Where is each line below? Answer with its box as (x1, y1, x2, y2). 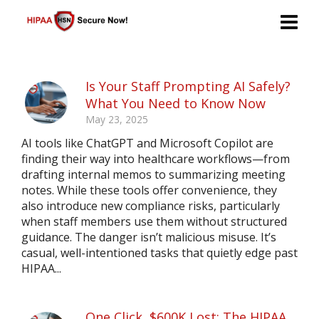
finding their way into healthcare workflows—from (21, 151, 290, 167)
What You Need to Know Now (85, 95, 266, 112)
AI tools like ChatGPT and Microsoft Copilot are (21, 135, 273, 151)
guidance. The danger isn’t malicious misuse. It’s (21, 229, 276, 245)
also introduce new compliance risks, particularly (21, 198, 280, 214)
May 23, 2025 (85, 113, 148, 126)
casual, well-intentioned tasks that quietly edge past (21, 245, 298, 261)
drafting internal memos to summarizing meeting (21, 167, 286, 182)
